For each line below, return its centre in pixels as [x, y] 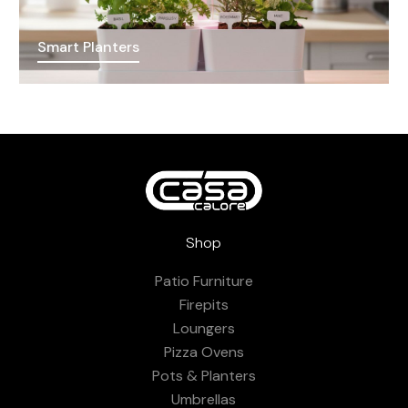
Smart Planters [88, 46]
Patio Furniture [204, 280]
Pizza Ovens [204, 352]
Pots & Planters [204, 375]
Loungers [204, 328]
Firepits [204, 304]
